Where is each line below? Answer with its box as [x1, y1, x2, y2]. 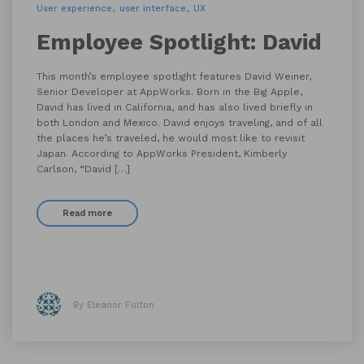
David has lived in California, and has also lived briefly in [37, 102, 313, 113]
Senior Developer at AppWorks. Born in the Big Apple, [37, 86, 302, 97]
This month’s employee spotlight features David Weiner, [37, 71, 311, 82]
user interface [119, 3, 186, 14]
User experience [37, 3, 112, 14]
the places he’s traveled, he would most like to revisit [37, 132, 305, 144]
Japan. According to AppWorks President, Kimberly [37, 148, 287, 159]
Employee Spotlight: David [37, 29, 322, 55]
